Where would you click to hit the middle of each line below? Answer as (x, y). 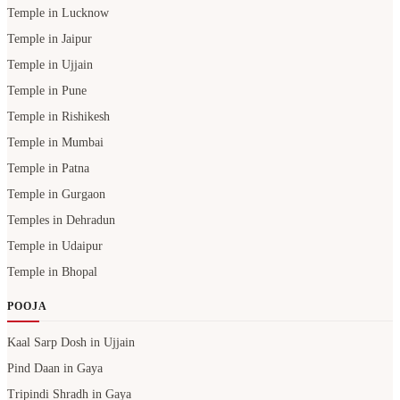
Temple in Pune (47, 91)
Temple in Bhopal (52, 272)
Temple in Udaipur (55, 246)
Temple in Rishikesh (58, 117)
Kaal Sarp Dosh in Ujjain (71, 343)
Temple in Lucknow (58, 13)
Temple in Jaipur (50, 39)
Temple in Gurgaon (56, 195)
